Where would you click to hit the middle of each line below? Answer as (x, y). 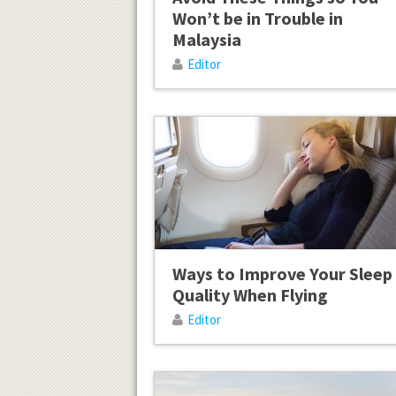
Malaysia (206, 39)
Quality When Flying (250, 294)
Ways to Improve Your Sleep (282, 273)
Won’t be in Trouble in (257, 18)
